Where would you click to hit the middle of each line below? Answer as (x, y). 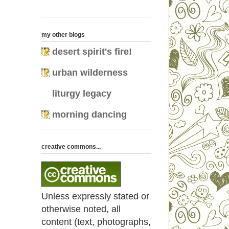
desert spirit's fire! (92, 52)
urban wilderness (90, 73)
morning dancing (89, 115)
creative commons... (71, 147)
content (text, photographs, (96, 222)
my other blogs (63, 35)
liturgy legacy (82, 94)
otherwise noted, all (81, 209)
